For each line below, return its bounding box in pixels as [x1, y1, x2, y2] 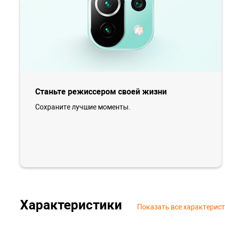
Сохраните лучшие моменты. [35, 102, 131, 111]
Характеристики [20, 197, 122, 212]
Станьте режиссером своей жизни [35, 86, 167, 96]
